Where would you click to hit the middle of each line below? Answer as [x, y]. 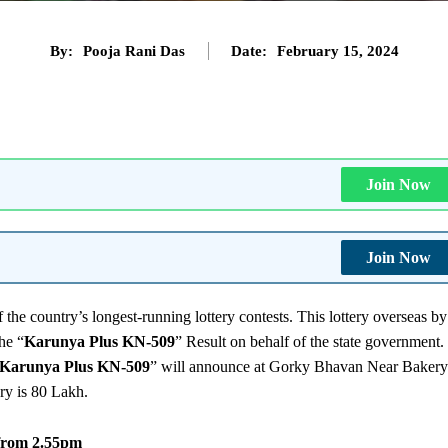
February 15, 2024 [337, 50]
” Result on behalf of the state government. [309, 341]
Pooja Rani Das [133, 50]
